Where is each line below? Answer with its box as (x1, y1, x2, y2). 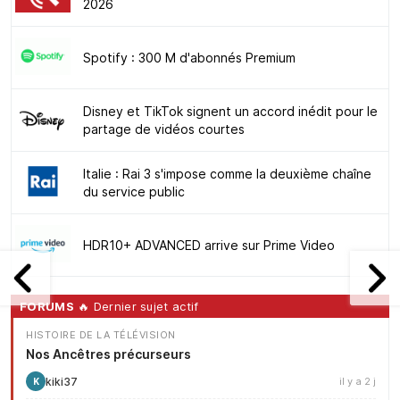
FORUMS (20, 299, 74, 314)
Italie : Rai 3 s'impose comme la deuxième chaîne (83, 166, 371, 182)
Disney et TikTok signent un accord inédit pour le (83, 104, 378, 120)
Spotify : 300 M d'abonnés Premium (83, 50, 296, 66)
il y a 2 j (339, 375, 376, 388)
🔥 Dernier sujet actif (73, 299, 199, 314)
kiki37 (46, 374, 78, 388)
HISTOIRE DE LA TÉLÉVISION (26, 329, 176, 342)
